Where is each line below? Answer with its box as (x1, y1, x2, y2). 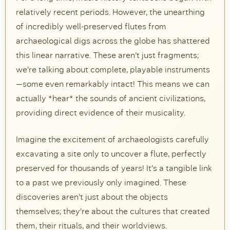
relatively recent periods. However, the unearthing (16, 7, 205, 17)
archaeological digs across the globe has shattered (16, 36, 210, 46)
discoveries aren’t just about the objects (16, 192, 168, 202)
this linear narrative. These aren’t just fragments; (16, 50, 199, 60)
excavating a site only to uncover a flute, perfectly (16, 149, 206, 159)
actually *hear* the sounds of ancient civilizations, (16, 93, 205, 103)
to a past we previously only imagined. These (16, 178, 186, 187)
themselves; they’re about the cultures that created (16, 206, 210, 216)
